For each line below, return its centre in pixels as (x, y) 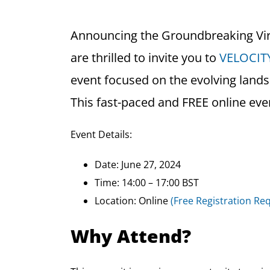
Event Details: (101, 134)
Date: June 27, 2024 (137, 164)
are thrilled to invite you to (145, 57)
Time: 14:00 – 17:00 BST (146, 182)
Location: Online (132, 200)
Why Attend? (130, 236)
